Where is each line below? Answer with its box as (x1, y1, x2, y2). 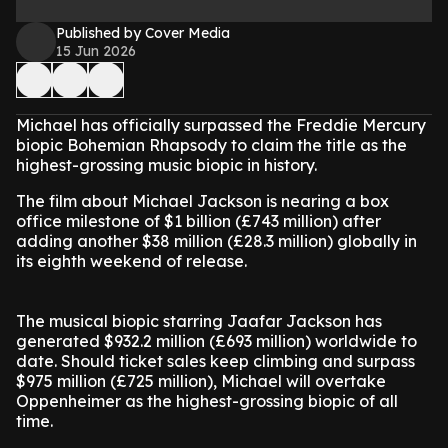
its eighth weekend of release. (16, 251, 247, 271)
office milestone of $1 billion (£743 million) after (16, 211, 381, 231)
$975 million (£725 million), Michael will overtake (16, 371, 386, 391)
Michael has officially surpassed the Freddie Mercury (16, 115, 426, 135)
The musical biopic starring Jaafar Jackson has (16, 311, 382, 331)
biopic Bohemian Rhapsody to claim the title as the (16, 135, 407, 155)
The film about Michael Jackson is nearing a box (16, 191, 389, 211)
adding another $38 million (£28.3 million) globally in (16, 231, 417, 251)
